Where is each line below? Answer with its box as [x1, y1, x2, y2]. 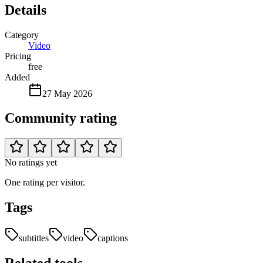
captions [97, 233, 128, 244]
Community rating [5, 110, 117, 126]
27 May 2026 [42, 88, 92, 99]
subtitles [19, 233, 49, 244]
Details [5, 2, 46, 18]
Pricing [5, 50, 31, 61]
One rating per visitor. [5, 177, 85, 188]
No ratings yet [5, 157, 57, 168]
